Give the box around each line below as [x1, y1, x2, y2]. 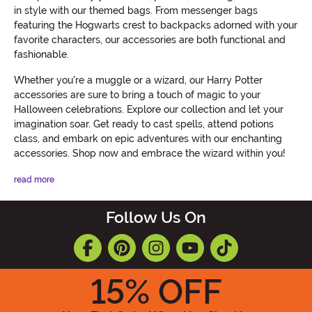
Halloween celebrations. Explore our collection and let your [14, 103, 283, 115]
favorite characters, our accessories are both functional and [14, 33, 286, 45]
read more [14, 174, 54, 185]
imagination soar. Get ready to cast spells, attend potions [14, 118, 274, 130]
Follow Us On [106, 208, 206, 227]
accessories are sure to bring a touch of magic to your [14, 88, 260, 100]
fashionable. [14, 48, 69, 60]
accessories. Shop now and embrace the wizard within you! [14, 147, 286, 159]
